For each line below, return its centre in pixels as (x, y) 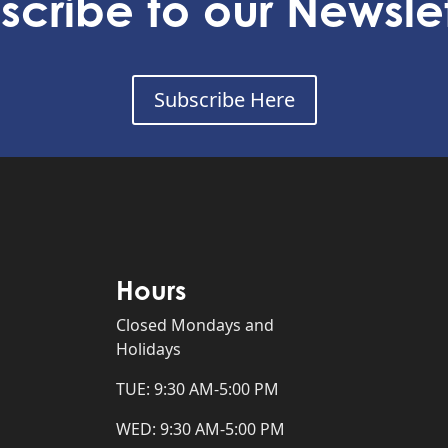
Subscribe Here (224, 99)
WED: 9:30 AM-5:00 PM (201, 429)
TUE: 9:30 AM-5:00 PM (198, 389)
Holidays (149, 349)
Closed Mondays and (195, 325)
